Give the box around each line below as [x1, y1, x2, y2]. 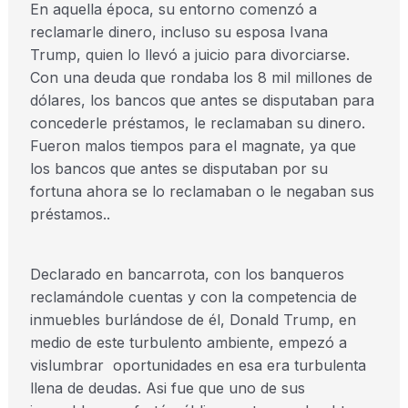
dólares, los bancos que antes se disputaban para [29, 91, 374, 109]
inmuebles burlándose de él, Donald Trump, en [29, 311, 356, 329]
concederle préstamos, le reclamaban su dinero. [29, 114, 365, 132]
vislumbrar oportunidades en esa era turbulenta [29, 356, 366, 374]
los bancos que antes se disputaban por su [29, 159, 328, 178]
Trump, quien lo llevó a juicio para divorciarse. [29, 46, 350, 64]
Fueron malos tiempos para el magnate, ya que [29, 137, 356, 155]
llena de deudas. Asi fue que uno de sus [29, 379, 305, 397]
